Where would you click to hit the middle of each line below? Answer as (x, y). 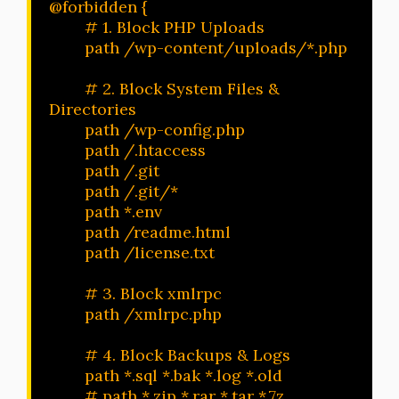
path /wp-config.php (67, 130)
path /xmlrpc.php (67, 314)
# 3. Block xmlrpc (67, 293)
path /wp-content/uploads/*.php (67, 48)
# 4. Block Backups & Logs (67, 355)
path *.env (67, 212)
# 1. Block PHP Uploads (67, 27)
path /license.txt (67, 252)
